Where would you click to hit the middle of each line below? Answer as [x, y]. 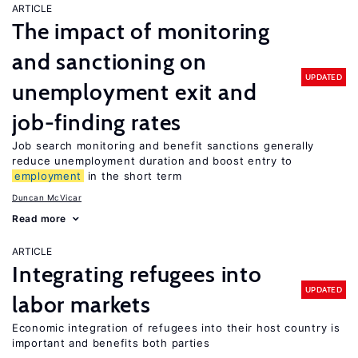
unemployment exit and [135, 92]
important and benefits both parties [111, 343]
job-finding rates [97, 122]
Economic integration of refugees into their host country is [176, 328]
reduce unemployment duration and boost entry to [152, 161]
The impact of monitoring [141, 31]
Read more [39, 219]
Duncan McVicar [47, 197]
